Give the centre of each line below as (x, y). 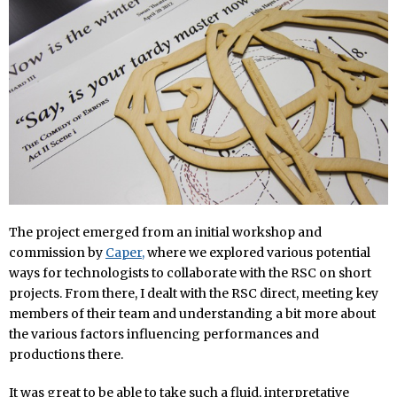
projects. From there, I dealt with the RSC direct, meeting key (194, 294)
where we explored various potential (257, 253)
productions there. (66, 355)
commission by (57, 253)
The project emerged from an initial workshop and (165, 233)
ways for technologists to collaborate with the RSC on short (190, 273)
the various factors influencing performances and (164, 335)
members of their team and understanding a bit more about (192, 314)
